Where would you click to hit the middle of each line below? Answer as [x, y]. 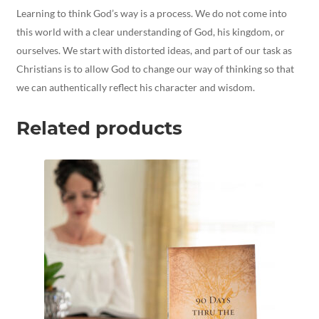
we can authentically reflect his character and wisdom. [135, 87]
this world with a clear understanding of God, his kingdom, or [150, 31]
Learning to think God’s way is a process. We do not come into [151, 13]
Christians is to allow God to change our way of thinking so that [155, 68]
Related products [99, 127]
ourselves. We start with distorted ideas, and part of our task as [154, 50]
